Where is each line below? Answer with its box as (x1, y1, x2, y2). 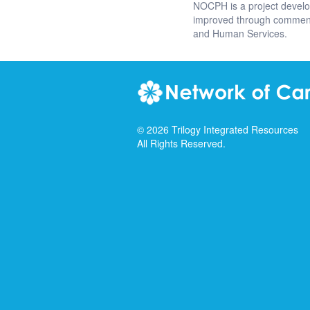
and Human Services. (193, 26, 288, 40)
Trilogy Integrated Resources (172, 122, 298, 136)
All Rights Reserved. (137, 136, 226, 150)
